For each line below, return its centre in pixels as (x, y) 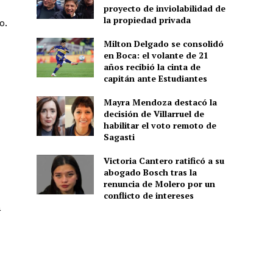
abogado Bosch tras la (150, 172)
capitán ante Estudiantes (155, 78)
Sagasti (119, 136)
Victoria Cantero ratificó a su (164, 160)
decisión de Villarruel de (154, 113)
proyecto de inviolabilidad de (164, 8)
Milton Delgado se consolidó (163, 43)
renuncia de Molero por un (159, 183)
